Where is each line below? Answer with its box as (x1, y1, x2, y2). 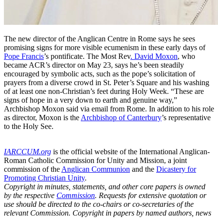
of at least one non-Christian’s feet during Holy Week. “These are (4, 87, 204, 95)
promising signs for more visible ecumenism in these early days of (4, 43, 205, 52)
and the (130, 165, 156, 173)
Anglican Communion (61, 165, 130, 173)
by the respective (4, 191, 56, 200)
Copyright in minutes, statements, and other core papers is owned (4, 182, 205, 191)
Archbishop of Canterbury (81, 113, 162, 122)
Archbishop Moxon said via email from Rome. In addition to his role (4, 105, 214, 113)
